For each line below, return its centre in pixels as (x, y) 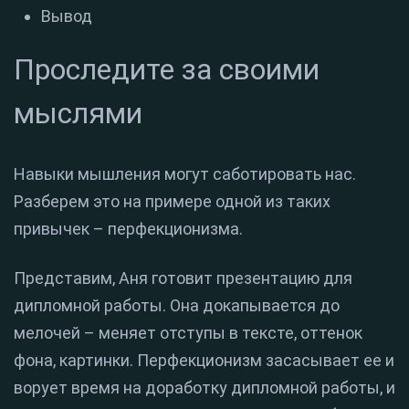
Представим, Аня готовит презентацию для (183, 278)
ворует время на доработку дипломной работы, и (204, 388)
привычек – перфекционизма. (128, 229)
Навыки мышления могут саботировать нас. (185, 174)
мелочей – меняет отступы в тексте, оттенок (188, 333)
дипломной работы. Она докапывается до (177, 306)
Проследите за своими (167, 70)
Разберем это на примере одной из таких (172, 202)
